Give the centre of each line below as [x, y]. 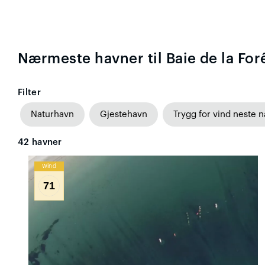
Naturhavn [52, 114]
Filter [29, 92]
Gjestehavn [124, 114]
